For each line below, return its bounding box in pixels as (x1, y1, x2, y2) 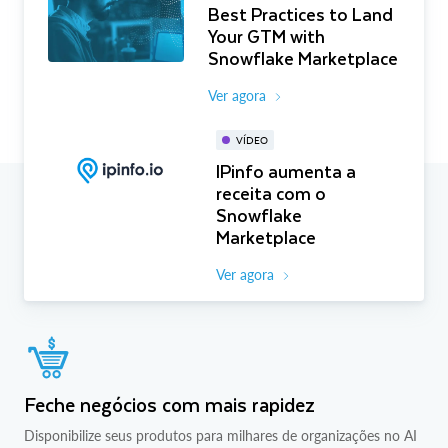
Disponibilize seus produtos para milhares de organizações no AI (24, 427, 417, 444)
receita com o (216, 179, 327, 207)
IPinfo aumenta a (216, 157, 357, 185)
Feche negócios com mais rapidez (24, 389, 315, 420)
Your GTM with (207, 22, 325, 50)
